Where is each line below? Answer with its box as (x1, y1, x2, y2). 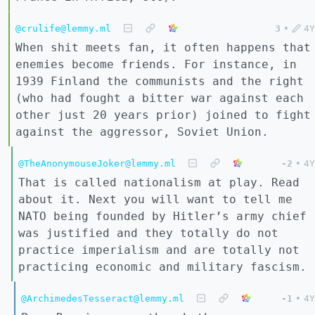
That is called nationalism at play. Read (18, 175, 300, 189)
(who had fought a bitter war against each (15, 91, 304, 105)
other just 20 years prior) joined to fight (15, 108, 311, 122)
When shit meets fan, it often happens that (15, 40, 311, 54)
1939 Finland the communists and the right (15, 74, 304, 88)
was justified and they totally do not (18, 226, 278, 240)
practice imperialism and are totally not (18, 243, 300, 257)
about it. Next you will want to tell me (18, 192, 292, 206)
